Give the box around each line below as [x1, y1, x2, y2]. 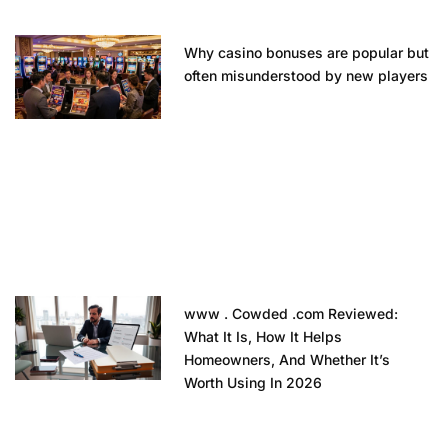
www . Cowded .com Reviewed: [184, 305, 399, 323]
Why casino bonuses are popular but [184, 44, 430, 62]
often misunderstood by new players [184, 67, 429, 85]
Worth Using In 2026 [184, 374, 323, 392]
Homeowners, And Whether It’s [184, 351, 391, 369]
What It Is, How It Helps [184, 328, 343, 346]
